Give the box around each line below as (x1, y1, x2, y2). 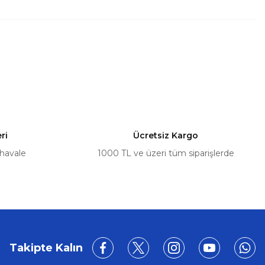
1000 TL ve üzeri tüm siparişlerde (97, 148, 234, 159)
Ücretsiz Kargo (133, 130, 198, 141)
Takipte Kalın (9, 241, 83, 254)
